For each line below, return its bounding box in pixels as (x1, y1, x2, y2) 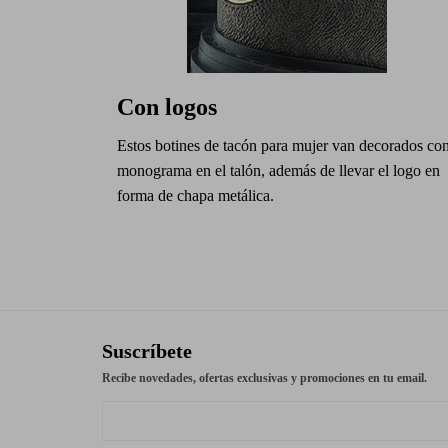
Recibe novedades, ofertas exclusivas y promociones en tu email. (102, 371, 427, 385)
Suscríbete (102, 340, 192, 362)
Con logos (117, 94, 217, 120)
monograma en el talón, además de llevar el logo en (117, 162, 440, 179)
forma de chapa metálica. (117, 187, 274, 204)
